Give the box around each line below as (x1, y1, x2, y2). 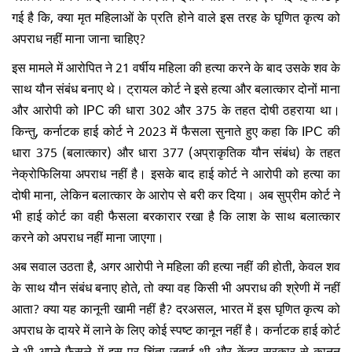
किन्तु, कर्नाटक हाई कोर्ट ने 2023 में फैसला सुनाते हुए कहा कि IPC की (12, 119, 340, 141)
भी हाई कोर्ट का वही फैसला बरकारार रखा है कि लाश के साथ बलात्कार (12, 203, 340, 226)
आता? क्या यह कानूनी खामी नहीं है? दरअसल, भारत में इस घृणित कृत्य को (12, 296, 340, 319)
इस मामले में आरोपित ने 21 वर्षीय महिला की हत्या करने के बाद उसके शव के (12, 55, 340, 78)
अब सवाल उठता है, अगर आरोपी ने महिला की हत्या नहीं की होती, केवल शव (12, 254, 340, 277)
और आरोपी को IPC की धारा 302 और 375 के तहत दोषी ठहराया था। (12, 97, 340, 120)
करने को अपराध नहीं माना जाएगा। (12, 225, 167, 247)
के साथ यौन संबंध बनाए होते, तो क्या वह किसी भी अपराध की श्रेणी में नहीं (12, 275, 340, 298)
